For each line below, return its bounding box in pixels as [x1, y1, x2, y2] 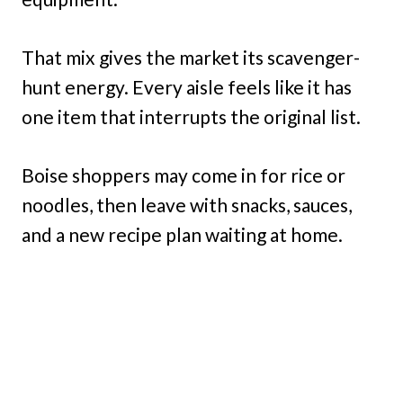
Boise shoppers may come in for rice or [22, 164, 345, 187]
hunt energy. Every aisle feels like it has [22, 76, 352, 99]
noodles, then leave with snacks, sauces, [22, 193, 352, 217]
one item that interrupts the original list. [22, 105, 361, 129]
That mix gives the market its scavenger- [22, 46, 360, 69]
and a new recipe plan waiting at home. [22, 223, 343, 246]
